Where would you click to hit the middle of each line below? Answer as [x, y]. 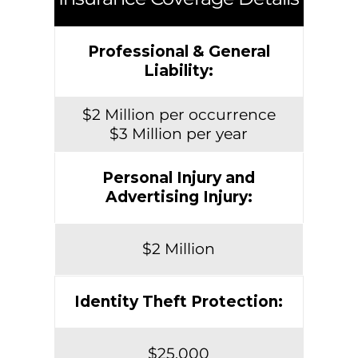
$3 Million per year [179, 134]
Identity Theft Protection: [179, 302]
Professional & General [179, 52]
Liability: [179, 71]
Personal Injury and [179, 178]
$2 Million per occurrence [179, 115]
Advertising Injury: [179, 197]
